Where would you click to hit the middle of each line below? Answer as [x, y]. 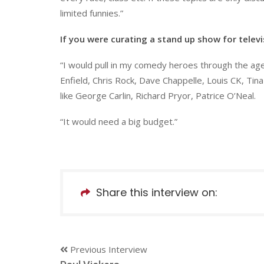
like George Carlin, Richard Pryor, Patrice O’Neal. [158, 95]
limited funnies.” [92, 13]
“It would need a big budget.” [119, 121]
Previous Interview [108, 249]
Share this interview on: [157, 192]
